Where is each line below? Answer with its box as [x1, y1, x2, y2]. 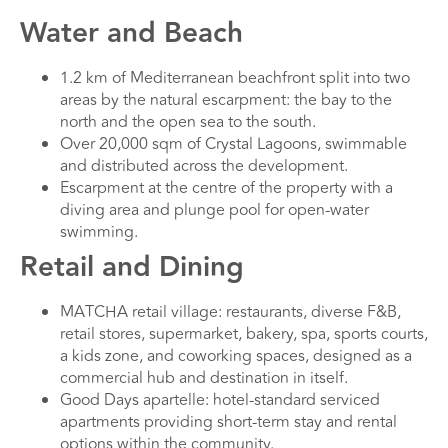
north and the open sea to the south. [60, 110, 316, 135]
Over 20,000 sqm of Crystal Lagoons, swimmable [60, 132, 407, 157]
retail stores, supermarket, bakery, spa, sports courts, [60, 322, 428, 347]
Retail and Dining [20, 246, 244, 290]
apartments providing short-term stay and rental [60, 410, 397, 435]
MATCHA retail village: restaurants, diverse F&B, [60, 300, 401, 325]
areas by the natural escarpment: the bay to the [60, 88, 392, 113]
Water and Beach [20, 12, 243, 56]
